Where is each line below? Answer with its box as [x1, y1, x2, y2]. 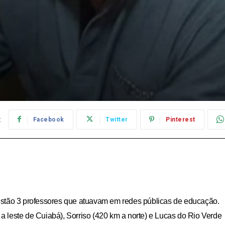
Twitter [105, 116, 128, 123]
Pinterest [166, 116, 195, 123]
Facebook [33, 116, 64, 123]
